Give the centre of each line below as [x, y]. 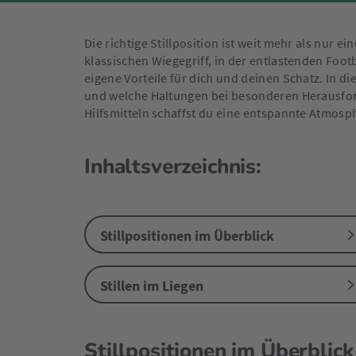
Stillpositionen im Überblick [187, 236]
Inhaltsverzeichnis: [173, 166]
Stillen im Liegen [152, 286]
